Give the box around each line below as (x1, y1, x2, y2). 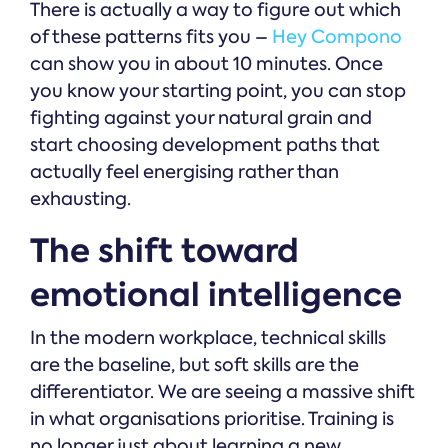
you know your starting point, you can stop (30, 79, 406, 104)
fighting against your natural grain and (30, 106, 372, 131)
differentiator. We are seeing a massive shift (30, 380, 415, 405)
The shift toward (30, 228, 299, 274)
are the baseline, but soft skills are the (30, 353, 359, 378)
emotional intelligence (30, 272, 402, 318)
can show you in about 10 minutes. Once (30, 52, 383, 77)
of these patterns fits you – (30, 25, 272, 50)
